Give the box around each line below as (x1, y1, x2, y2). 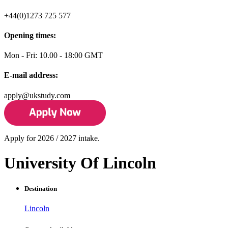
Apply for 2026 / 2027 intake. (4, 133, 100, 142)
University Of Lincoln (4, 154, 156, 173)
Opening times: (4, 31, 56, 40)
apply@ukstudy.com (4, 91, 70, 100)
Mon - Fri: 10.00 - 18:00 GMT (4, 51, 103, 60)
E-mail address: (4, 71, 58, 80)
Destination (24, 185, 57, 193)
